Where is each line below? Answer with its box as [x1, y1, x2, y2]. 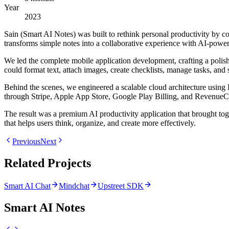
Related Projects [4, 156, 91, 170]
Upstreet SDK [98, 181, 144, 190]
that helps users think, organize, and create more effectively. [4, 119, 196, 128]
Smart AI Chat [4, 181, 51, 190]
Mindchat [59, 181, 89, 190]
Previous [12, 137, 40, 146]
